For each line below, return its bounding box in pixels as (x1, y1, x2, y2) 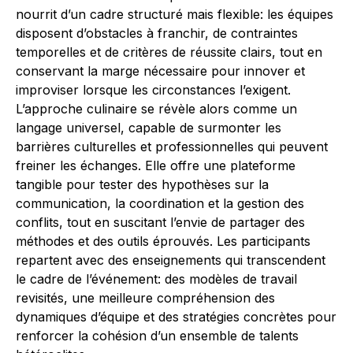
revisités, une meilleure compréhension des (16, 290, 275, 307)
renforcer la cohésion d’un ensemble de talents (16, 328, 299, 344)
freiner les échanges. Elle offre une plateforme (16, 158, 295, 174)
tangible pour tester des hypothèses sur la (16, 176, 269, 193)
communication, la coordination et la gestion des (16, 195, 304, 212)
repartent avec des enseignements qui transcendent (16, 252, 325, 269)
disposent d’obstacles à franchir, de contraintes (16, 25, 298, 42)
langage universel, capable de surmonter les (16, 120, 281, 136)
